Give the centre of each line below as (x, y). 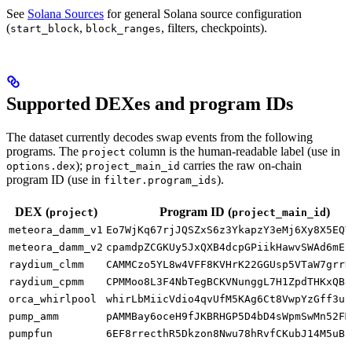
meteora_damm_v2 (56, 247)
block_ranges (123, 28)
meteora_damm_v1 (56, 229)
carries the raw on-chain (241, 165)
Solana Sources (66, 13)
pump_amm (34, 316)
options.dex (41, 166)
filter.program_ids (160, 180)
